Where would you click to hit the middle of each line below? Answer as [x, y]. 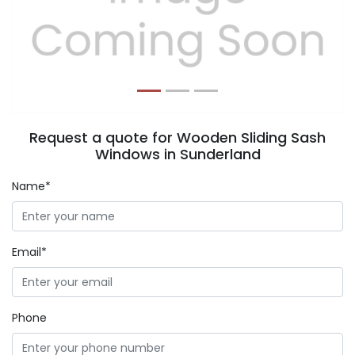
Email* [29, 252]
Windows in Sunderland [177, 154]
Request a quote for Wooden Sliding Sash [177, 137]
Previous [62, 28]
